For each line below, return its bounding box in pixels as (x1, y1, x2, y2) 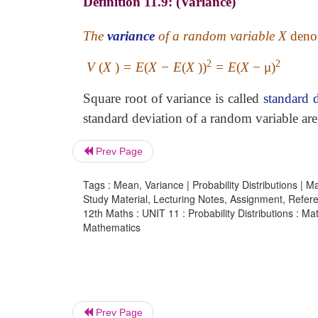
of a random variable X (155, 28, 290, 43)
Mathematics (83, 220, 141, 234)
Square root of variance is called (83, 91, 263, 106)
